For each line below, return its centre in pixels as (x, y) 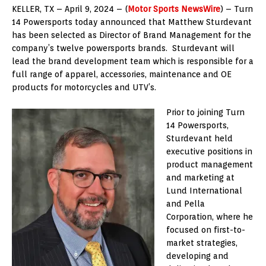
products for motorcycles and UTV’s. (84, 87)
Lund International (204, 190)
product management (210, 164)
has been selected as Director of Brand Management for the (132, 35)
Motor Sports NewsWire (174, 9)
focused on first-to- (206, 229)
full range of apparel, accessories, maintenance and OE (122, 74)
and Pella (186, 203)
